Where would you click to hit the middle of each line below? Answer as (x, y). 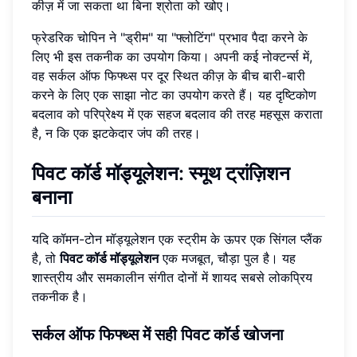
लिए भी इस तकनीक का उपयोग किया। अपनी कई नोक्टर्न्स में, (172, 57)
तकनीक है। (60, 296)
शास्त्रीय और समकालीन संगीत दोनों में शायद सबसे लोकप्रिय (172, 277)
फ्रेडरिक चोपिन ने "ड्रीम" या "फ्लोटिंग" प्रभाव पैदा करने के (170, 38)
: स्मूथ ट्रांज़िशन (234, 174)
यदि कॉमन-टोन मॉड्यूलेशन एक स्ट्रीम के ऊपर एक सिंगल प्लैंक (177, 239)
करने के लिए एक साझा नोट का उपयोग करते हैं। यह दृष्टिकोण (174, 95)
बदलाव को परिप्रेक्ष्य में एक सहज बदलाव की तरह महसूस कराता (177, 114)
